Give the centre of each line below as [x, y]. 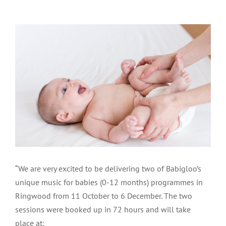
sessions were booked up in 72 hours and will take [103, 210]
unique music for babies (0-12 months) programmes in [109, 182]
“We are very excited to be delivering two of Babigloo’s [108, 169]
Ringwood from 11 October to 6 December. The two [104, 196]
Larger [25, 44]
